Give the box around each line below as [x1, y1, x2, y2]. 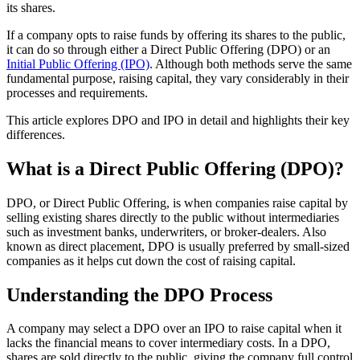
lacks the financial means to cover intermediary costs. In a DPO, [6, 336, 330, 350]
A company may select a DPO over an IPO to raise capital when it [6, 321, 342, 336]
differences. [6, 127, 65, 141]
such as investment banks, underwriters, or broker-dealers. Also [6, 224, 326, 239]
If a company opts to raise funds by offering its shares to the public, [6, 27, 346, 42]
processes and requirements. [6, 85, 148, 100]
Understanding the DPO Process [6, 284, 272, 305]
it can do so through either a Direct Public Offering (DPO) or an [6, 42, 330, 56]
